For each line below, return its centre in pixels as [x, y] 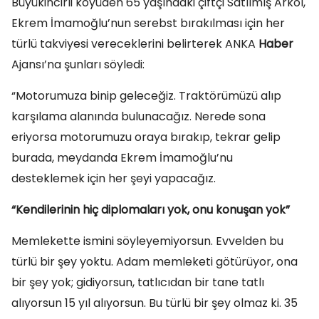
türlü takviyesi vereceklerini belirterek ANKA [135, 44]
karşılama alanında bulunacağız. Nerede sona [138, 116]
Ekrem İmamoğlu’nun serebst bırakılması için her [148, 23]
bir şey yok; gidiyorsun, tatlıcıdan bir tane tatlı [138, 282]
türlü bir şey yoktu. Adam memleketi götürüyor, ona [155, 262]
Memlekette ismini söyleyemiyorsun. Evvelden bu [147, 241]
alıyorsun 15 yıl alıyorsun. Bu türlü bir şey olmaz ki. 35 [155, 303]
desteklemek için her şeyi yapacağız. [114, 178]
